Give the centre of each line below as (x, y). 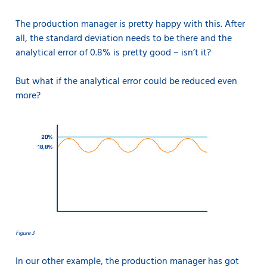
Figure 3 (25, 233)
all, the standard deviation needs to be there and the (124, 39)
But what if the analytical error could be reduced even (126, 82)
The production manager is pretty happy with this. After (130, 25)
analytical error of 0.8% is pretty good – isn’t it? (114, 53)
